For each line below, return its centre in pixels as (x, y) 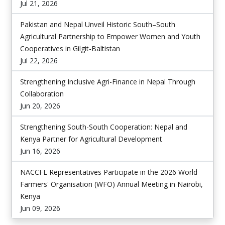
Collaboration (42, 94)
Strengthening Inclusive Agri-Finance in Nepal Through (108, 82)
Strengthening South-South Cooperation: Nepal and (104, 127)
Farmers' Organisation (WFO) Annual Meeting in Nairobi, (111, 184)
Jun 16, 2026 (40, 151)
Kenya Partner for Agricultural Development (91, 139)
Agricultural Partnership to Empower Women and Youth (110, 36)
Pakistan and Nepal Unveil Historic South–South (98, 24)
